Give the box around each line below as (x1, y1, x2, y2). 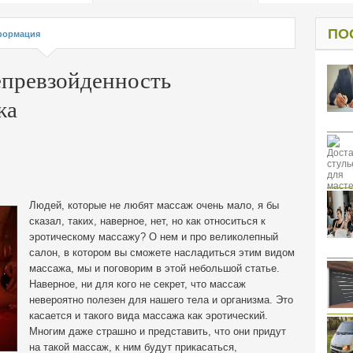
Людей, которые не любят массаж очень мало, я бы (29, 199, 279, 211)
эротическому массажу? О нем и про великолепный (29, 231, 278, 243)
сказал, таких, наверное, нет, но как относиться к (29, 215, 266, 227)
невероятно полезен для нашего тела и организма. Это (29, 294, 293, 306)
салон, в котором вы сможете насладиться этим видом (29, 247, 295, 258)
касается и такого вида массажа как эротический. (29, 310, 268, 321)
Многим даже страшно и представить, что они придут (29, 325, 286, 337)
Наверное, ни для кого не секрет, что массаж (29, 278, 246, 290)
